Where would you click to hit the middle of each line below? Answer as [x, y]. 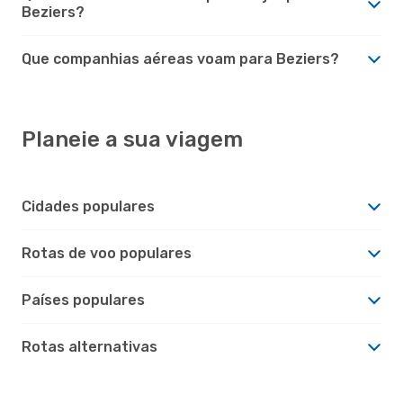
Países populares [83, 300]
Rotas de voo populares [107, 253]
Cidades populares [88, 206]
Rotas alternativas [90, 346]
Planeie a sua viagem [132, 139]
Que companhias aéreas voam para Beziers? [180, 58]
